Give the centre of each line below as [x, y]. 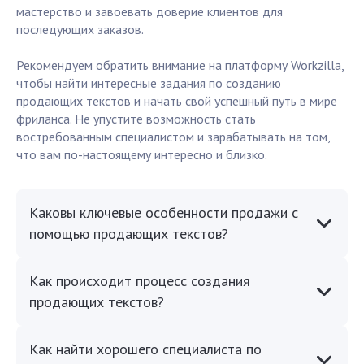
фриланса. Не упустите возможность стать [136, 119]
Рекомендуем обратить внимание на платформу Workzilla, [180, 65]
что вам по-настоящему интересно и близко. [142, 155]
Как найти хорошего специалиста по [145, 349]
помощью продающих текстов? [129, 234]
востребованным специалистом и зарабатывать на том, [173, 137]
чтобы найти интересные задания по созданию [149, 83]
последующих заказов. [80, 30]
